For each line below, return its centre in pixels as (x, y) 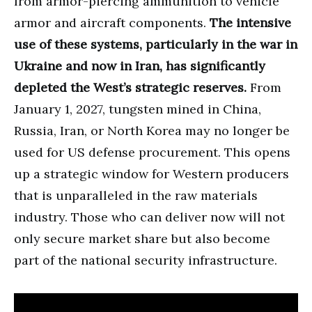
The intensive (250, 22)
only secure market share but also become (142, 238)
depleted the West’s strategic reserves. (130, 87)
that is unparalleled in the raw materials (136, 195)
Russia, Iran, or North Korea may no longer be (152, 130)
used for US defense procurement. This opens (152, 152)
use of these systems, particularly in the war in (156, 44)
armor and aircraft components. (112, 22)
